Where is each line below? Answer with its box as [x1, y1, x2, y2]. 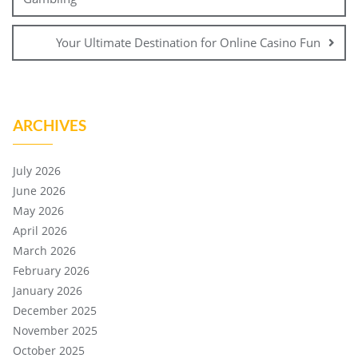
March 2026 [13, 243, 76, 258]
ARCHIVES [13, 116, 86, 134]
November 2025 [13, 323, 97, 338]
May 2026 [13, 203, 64, 218]
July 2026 [13, 163, 61, 178]
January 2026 [13, 283, 82, 298]
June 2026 [13, 183, 66, 198]
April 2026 [13, 223, 67, 238]
